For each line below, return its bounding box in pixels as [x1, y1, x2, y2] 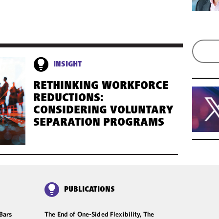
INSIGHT [53, 60, 82, 68]
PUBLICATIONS [64, 185, 115, 194]
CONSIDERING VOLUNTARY [33, 105, 174, 117]
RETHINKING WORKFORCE [33, 80, 169, 92]
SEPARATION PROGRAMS [33, 117, 165, 129]
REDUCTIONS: [33, 92, 104, 105]
